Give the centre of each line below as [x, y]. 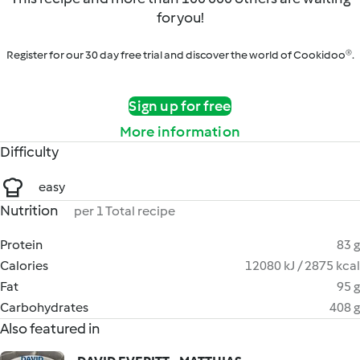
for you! [180, 18]
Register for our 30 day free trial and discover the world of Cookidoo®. [180, 55]
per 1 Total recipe [125, 211]
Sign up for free [180, 106]
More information [180, 132]
